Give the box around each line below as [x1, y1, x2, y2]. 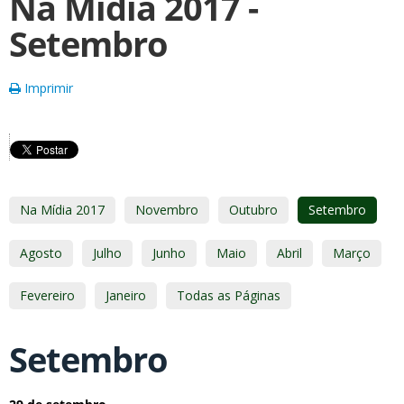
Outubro [229, 201, 278, 218]
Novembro [135, 201, 198, 218]
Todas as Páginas [177, 287, 280, 304]
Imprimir [21, 79, 73, 96]
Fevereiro [20, 287, 75, 304]
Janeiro [106, 287, 146, 304]
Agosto [20, 243, 62, 262]
